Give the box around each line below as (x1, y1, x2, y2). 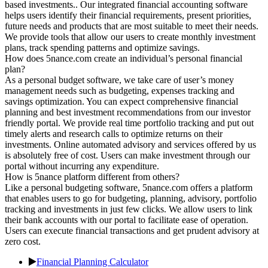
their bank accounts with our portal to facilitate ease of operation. (5, 214, 248, 225)
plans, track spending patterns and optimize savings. (5, 42, 200, 53)
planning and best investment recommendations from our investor (5, 106, 251, 117)
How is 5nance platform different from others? (5, 171, 179, 182)
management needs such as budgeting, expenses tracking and (5, 85, 234, 96)
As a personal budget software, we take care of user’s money (5, 74, 234, 85)
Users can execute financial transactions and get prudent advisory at (5, 225, 259, 236)
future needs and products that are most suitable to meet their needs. (5, 20, 258, 31)
